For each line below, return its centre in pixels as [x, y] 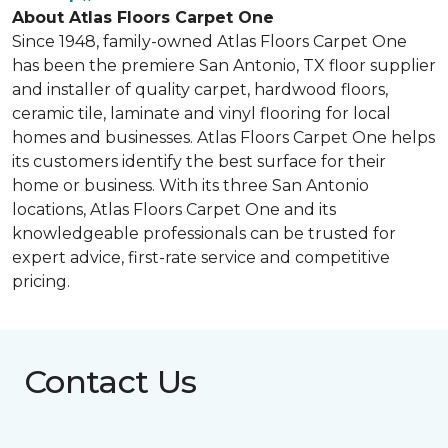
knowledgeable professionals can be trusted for [204, 233]
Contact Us [110, 381]
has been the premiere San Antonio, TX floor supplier [224, 65]
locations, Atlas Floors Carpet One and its [174, 209]
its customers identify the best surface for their [199, 161]
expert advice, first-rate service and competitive [201, 257]
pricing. [41, 281]
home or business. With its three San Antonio [190, 185]
